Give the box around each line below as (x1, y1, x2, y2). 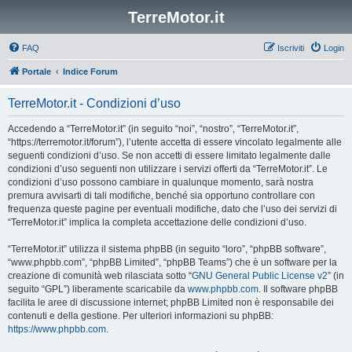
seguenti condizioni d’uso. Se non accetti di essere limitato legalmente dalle (8, 150, 331, 161)
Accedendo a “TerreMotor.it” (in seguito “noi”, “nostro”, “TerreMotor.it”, (8, 123, 299, 134)
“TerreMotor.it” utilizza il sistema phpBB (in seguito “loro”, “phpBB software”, (8, 244, 326, 255)
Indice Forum (63, 67, 118, 76)
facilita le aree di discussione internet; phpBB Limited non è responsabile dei (8, 297, 334, 308)
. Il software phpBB (258, 284, 338, 295)
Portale (22, 67, 51, 76)
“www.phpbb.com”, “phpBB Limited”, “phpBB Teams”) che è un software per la (8, 257, 337, 268)
